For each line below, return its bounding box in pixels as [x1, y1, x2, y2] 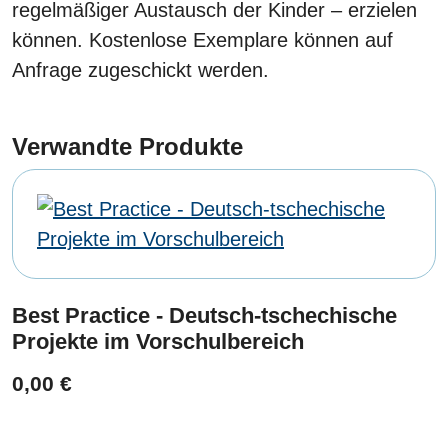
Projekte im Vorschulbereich [12, 329, 304, 355]
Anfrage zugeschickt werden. [12, 59, 269, 82]
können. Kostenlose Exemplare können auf [12, 29, 393, 52]
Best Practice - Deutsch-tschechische [12, 303, 397, 329]
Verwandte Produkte [12, 133, 243, 161]
